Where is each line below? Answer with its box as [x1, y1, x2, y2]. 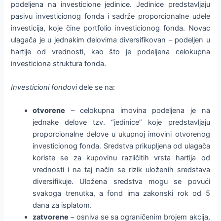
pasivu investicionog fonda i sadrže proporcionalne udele [11, 12, 210, 21]
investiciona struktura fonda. [11, 59, 107, 69]
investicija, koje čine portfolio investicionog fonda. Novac [11, 24, 210, 33]
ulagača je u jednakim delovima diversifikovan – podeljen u [11, 36, 210, 45]
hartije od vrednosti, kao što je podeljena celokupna [11, 47, 210, 57]
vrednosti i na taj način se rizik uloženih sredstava [33, 165, 210, 175]
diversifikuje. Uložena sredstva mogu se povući [33, 177, 210, 186]
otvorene [33, 106, 66, 115]
